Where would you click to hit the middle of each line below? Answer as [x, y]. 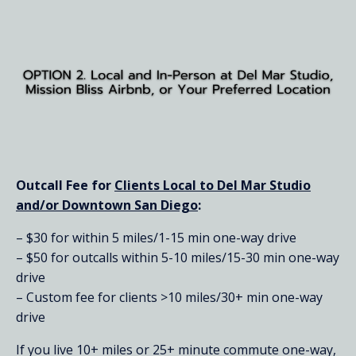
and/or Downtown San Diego [107, 205]
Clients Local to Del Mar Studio [213, 185]
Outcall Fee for [65, 185]
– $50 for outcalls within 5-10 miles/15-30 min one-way [178, 257]
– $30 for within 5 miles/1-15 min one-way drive [156, 237]
